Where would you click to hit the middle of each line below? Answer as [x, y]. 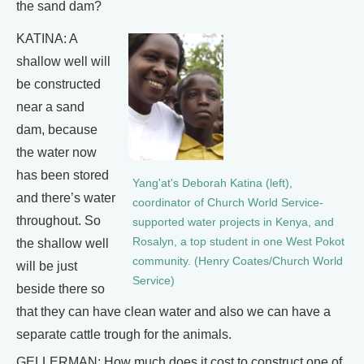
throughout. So [58, 220]
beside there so [61, 288]
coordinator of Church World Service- [228, 202]
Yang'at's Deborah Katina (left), [212, 183]
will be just [47, 266]
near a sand [50, 106]
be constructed [58, 84]
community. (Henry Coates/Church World [238, 261]
